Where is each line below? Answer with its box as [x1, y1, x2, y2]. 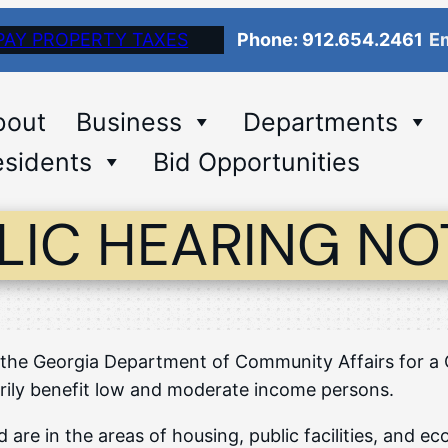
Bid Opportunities [152, 146, 360, 177]
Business [75, 106, 182, 137]
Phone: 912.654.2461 [237, 29, 424, 50]
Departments [242, 106, 398, 137]
